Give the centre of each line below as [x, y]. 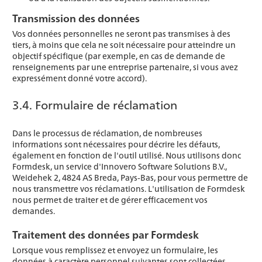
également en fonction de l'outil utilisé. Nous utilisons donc [127, 155]
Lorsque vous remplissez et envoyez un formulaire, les [115, 250]
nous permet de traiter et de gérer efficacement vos [110, 200]
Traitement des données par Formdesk [106, 235]
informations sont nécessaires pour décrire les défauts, [116, 144]
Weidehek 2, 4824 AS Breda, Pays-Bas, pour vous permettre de [130, 177]
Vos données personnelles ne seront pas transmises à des [121, 34]
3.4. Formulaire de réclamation [95, 104]
